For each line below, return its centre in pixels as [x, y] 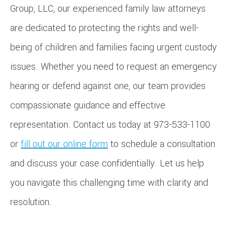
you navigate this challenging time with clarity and [109, 183]
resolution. [31, 202]
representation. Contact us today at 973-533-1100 [110, 125]
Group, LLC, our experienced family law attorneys [108, 9]
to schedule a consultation [162, 144]
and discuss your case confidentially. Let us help [107, 164]
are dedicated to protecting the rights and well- [104, 28]
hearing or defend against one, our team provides [108, 86]
